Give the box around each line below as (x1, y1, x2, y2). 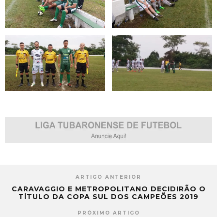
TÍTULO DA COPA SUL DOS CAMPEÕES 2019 (18, 192, 199, 201)
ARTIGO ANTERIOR (76, 174, 141, 181)
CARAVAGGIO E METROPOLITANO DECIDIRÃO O (11, 185, 206, 194)
